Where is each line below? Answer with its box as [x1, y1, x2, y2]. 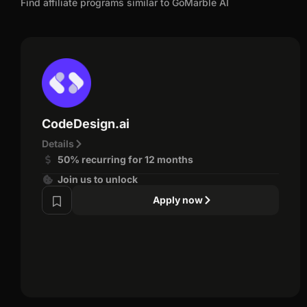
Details [42, 137, 74, 149]
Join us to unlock [57, 173, 138, 185]
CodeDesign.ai [42, 116, 130, 131]
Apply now [153, 193, 203, 206]
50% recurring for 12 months [57, 153, 193, 165]
